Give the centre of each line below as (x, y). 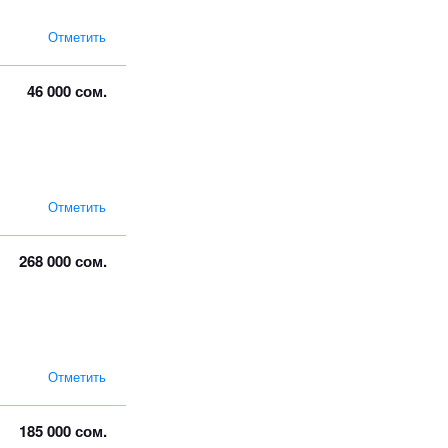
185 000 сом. (63, 430)
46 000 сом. (67, 90)
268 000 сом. (63, 260)
